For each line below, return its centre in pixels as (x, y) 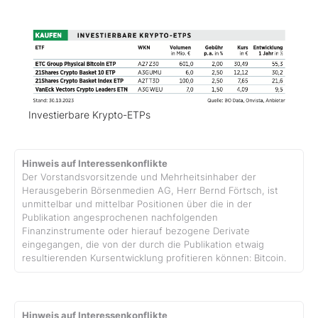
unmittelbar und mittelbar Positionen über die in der (137, 204)
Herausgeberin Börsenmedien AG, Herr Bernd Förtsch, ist (150, 191)
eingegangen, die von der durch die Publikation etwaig (143, 245)
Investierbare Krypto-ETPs (89, 115)
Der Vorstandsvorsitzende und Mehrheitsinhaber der (139, 177)
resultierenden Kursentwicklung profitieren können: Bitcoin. (154, 258)
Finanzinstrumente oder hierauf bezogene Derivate (136, 231)
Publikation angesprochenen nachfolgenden (120, 218)
